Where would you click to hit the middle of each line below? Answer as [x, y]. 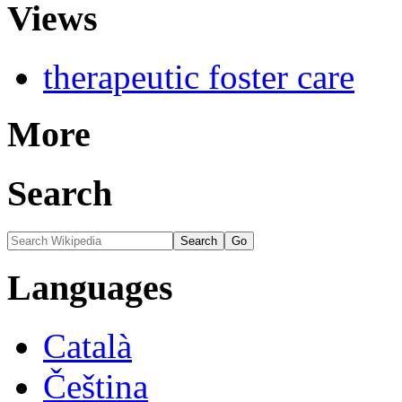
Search [60, 193]
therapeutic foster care [199, 76]
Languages [90, 288]
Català [87, 346]
